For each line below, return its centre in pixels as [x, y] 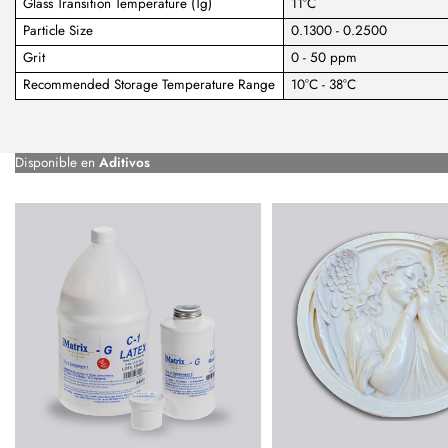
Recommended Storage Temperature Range [149, 85]
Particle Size [58, 31]
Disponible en [57, 162]
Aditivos [124, 162]
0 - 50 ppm [324, 58]
